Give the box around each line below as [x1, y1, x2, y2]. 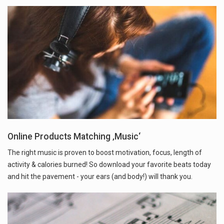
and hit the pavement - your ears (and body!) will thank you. [7, 172, 192, 180]
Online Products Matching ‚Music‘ [7, 131, 140, 141]
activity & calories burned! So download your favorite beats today [7, 160, 211, 168]
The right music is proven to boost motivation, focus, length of [7, 148, 202, 156]
